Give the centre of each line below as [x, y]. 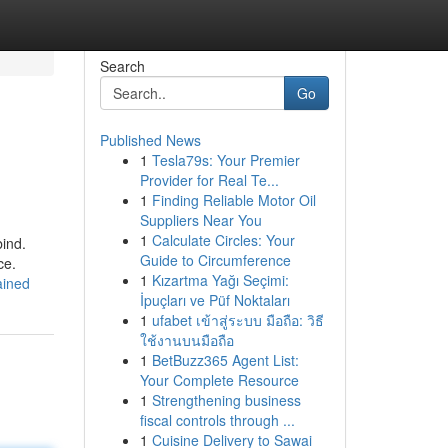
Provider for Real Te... [209, 180]
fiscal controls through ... [217, 420]
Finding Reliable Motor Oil [233, 200]
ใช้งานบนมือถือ [186, 340]
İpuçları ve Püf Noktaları [214, 300]
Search [122, 66]
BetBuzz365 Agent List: [225, 360]
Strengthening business [226, 400]
